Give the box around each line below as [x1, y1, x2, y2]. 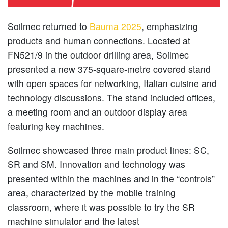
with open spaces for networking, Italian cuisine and [8, 76, 217, 90]
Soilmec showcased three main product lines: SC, [8, 144, 209, 157]
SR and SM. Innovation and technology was [8, 158, 185, 171]
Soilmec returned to [8, 19, 90, 33]
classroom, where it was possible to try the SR [8, 201, 195, 214]
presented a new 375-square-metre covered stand [8, 62, 211, 75]
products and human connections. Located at [8, 34, 190, 47]
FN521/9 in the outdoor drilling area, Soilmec [8, 48, 189, 61]
